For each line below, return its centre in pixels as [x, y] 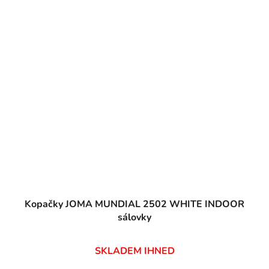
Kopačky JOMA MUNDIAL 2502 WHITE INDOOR [134, 204]
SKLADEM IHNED [134, 251]
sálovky [134, 217]
